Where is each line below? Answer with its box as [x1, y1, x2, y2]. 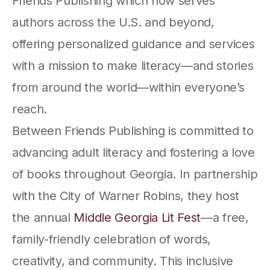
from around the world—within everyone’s [12, 80, 245, 95]
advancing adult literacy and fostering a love [12, 145, 255, 160]
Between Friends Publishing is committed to [12, 123, 254, 138]
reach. [12, 101, 48, 116]
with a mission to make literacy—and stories [12, 58, 254, 73]
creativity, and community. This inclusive [12, 253, 233, 268]
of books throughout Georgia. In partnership [12, 166, 258, 181]
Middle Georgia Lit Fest [74, 210, 201, 225]
